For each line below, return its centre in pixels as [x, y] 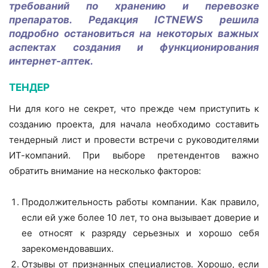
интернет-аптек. [52, 61]
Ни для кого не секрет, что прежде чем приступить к [134, 109]
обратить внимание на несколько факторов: [105, 171]
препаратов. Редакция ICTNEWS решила [134, 20]
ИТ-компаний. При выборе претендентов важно [134, 156]
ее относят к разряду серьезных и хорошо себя [140, 233]
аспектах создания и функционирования [134, 48]
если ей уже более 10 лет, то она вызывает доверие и [140, 218]
